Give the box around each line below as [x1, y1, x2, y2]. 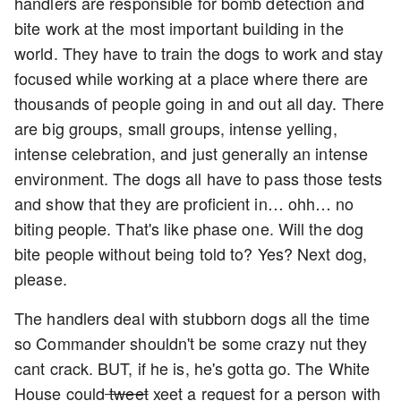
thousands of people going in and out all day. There [14, 90, 385, 115]
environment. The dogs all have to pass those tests [14, 166, 383, 190]
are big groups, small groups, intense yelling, [14, 115, 337, 140]
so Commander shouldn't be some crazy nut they [14, 330, 368, 354]
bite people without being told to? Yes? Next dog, [14, 241, 367, 265]
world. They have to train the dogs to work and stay [14, 40, 384, 64]
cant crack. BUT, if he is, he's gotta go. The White [14, 355, 371, 380]
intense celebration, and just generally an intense [14, 141, 369, 165]
